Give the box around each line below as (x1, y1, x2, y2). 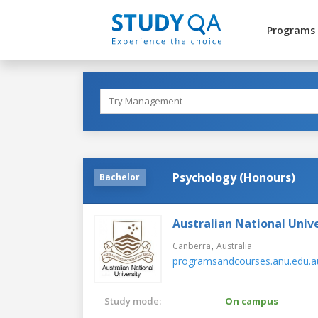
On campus (225, 294, 278, 307)
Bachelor (99, 170, 140, 183)
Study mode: (104, 294, 161, 307)
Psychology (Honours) (172, 169, 295, 185)
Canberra (172, 239, 211, 252)
